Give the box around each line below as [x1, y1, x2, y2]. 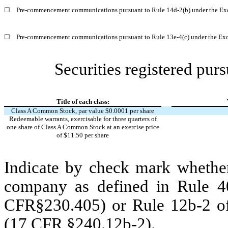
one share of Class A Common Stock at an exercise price [6, 123, 159, 131]
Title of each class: [56, 97, 109, 105]
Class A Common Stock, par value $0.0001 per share [11, 106, 154, 115]
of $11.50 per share [56, 131, 109, 139]
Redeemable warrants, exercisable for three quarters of [9, 115, 157, 123]
